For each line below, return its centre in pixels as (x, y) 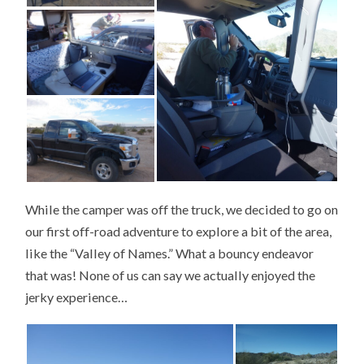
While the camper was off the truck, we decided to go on (182, 210)
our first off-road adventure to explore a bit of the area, (179, 232)
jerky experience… (77, 297)
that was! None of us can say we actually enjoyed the (171, 275)
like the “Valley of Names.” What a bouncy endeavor (170, 253)
